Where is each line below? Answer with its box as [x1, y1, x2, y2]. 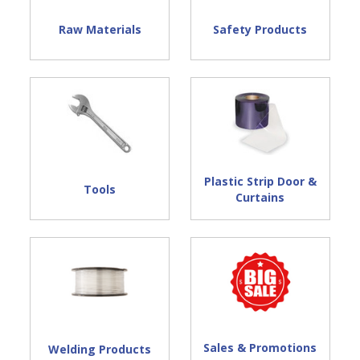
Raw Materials [58, 22, 141, 38]
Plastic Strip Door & [203, 174, 317, 190]
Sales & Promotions [203, 340, 317, 356]
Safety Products [213, 22, 308, 38]
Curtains [235, 190, 285, 206]
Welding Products [48, 342, 152, 358]
